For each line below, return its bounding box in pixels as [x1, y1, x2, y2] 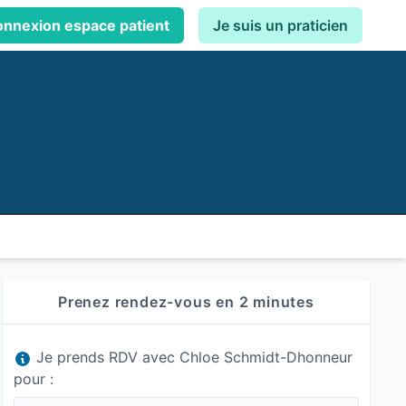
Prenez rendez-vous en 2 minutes [57, 293, 314, 311]
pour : [13, 370, 53, 388]
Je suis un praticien [213, 16, 348, 34]
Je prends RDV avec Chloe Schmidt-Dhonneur [31, 348, 353, 366]
